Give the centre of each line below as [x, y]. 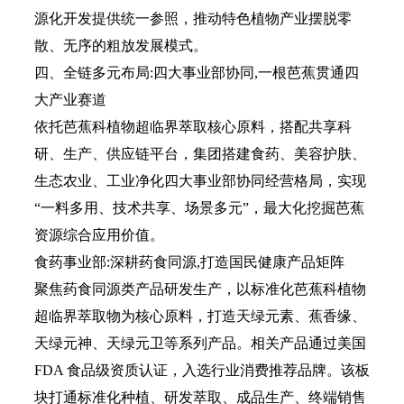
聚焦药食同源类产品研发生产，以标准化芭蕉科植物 [200, 289]
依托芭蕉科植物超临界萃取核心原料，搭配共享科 [193, 127]
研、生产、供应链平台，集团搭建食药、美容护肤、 [200, 154]
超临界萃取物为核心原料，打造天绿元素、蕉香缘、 [200, 316]
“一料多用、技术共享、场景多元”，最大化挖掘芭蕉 [199, 208]
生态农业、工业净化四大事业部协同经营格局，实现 [200, 181]
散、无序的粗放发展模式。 [121, 46]
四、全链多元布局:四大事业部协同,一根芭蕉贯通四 [197, 73]
